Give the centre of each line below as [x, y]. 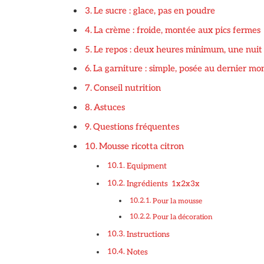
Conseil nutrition [127, 88]
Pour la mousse [178, 202]
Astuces [109, 108]
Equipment [146, 166]
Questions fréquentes [136, 127]
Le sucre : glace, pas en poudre [154, 10]
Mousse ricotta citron [141, 146]
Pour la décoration [183, 217]
